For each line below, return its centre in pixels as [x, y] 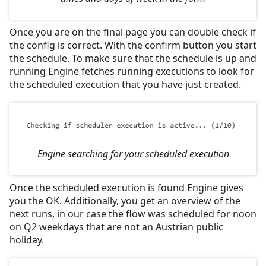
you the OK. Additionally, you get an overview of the [125, 201]
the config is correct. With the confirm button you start [133, 45]
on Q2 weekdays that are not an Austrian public [116, 227]
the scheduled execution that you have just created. [125, 84]
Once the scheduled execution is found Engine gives [126, 188]
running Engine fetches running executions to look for [132, 71]
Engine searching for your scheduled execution [133, 154]
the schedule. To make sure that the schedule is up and [133, 58]
